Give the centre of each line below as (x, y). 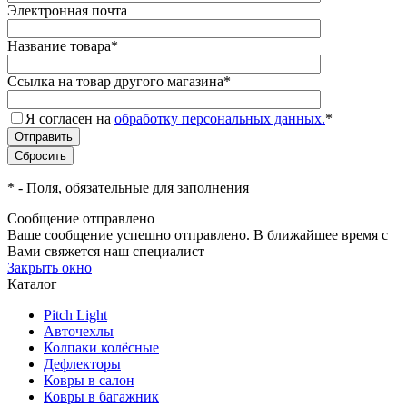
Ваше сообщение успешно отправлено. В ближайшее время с (198, 235)
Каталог (32, 284)
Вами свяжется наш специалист (106, 252)
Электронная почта (67, 11)
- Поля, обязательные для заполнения (132, 188)
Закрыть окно (50, 268)
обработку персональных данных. (220, 119)
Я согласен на (70, 119)
